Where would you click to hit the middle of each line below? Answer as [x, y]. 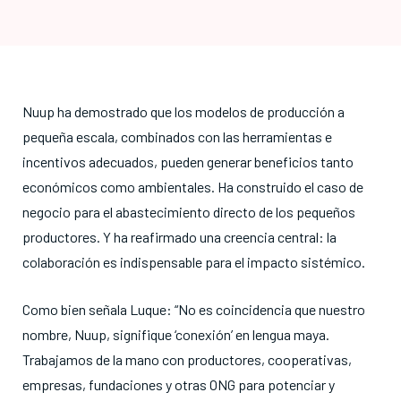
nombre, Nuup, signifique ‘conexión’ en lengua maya [174, 334]
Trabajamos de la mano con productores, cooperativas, [187, 359]
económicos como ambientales [117, 186]
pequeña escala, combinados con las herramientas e [177, 136]
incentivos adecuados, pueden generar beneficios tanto [188, 161]
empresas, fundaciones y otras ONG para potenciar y [179, 384]
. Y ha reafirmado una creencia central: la [217, 236]
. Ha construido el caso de [287, 186]
